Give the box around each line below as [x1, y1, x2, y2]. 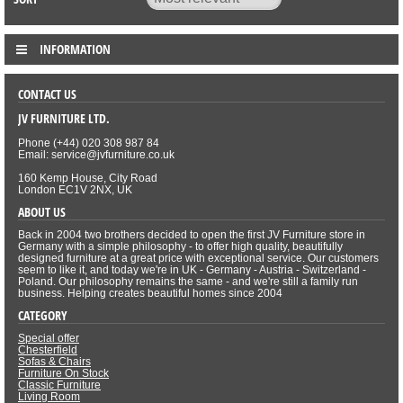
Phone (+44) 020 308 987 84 [18, 137, 159, 150]
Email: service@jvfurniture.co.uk [18, 148, 175, 162]
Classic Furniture [18, 379, 101, 392]
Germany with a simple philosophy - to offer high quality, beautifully [18, 240, 343, 254]
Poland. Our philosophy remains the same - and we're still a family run [18, 275, 358, 289]
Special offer [18, 332, 79, 345]
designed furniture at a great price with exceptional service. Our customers [18, 252, 379, 265]
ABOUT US [18, 203, 66, 221]
